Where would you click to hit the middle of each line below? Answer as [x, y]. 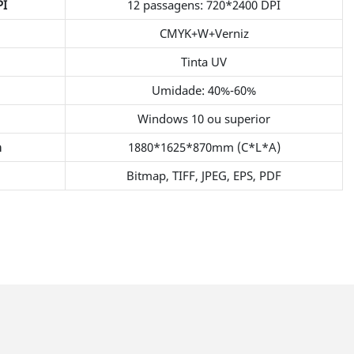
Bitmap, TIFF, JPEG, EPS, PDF [204, 175]
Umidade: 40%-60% [204, 90]
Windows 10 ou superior [204, 118]
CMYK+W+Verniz [204, 33]
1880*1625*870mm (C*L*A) [204, 147]
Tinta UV [204, 61]
